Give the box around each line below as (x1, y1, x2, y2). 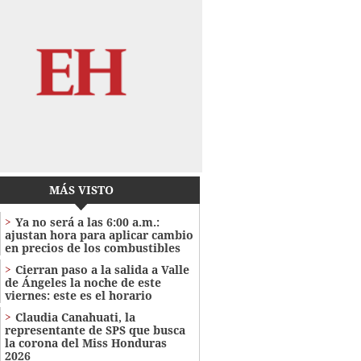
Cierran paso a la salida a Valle (15, 261, 189, 277)
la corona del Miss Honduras (4, 334, 167, 351)
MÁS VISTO (48, 181, 114, 197)
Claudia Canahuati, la (15, 309, 135, 325)
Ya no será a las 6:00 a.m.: (15, 214, 160, 230)
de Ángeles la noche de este (4, 274, 161, 290)
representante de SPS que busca (4, 322, 185, 338)
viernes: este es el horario (4, 287, 152, 303)
